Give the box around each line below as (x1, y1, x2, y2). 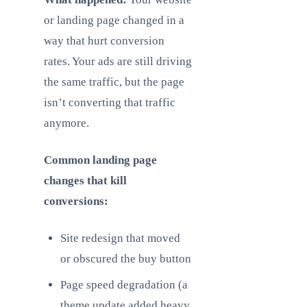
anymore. (44, 116, 89, 130)
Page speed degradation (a (60, 278, 188, 291)
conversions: (44, 195, 108, 208)
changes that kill (44, 174, 127, 187)
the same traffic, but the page (44, 75, 184, 88)
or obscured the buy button (60, 252, 191, 265)
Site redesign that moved (60, 232, 180, 245)
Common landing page (44, 153, 157, 167)
